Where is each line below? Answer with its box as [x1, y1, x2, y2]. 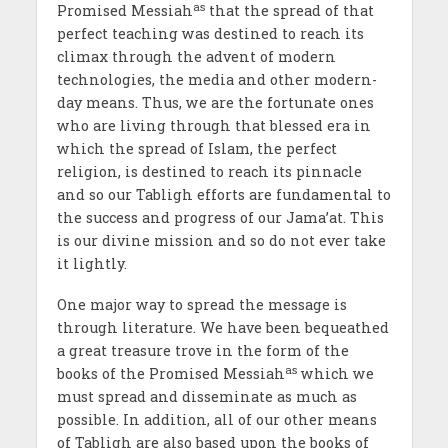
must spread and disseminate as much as [56, 386, 357, 406]
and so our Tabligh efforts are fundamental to [56, 185, 391, 205]
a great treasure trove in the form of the [56, 340, 349, 360]
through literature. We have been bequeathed [56, 317, 389, 337]
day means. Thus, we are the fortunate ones [56, 93, 374, 113]
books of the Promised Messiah [56, 363, 285, 383]
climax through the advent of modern [56, 47, 336, 67]
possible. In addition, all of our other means [56, 409, 377, 429]
